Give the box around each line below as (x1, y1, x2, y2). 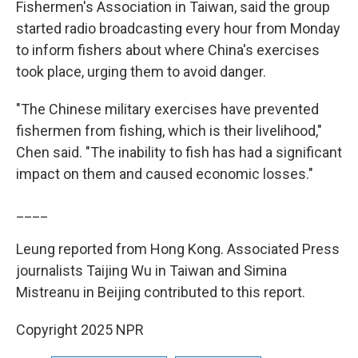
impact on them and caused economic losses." (16, 165, 313, 182)
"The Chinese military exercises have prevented (16, 101, 319, 117)
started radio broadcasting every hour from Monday (16, 20, 340, 37)
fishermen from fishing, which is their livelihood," (16, 122, 322, 139)
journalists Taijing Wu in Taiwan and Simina (16, 262, 287, 279)
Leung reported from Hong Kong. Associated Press (16, 241, 340, 257)
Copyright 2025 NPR (16, 321, 144, 338)
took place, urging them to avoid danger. (16, 63, 266, 80)
